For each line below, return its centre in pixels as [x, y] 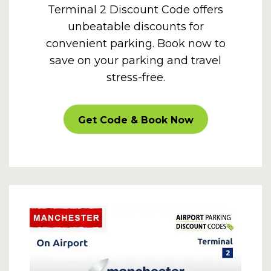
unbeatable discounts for [135, 27]
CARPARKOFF [135, 119]
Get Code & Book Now [135, 120]
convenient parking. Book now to [135, 44]
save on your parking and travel [135, 60]
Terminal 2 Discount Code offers [135, 10]
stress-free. [135, 77]
